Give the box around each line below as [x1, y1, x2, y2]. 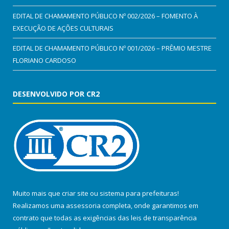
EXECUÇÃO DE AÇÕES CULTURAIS [13, 24, 113, 33]
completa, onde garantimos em [101, 201, 198, 211]
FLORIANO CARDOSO [13, 56, 76, 65]
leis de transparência [131, 213, 197, 223]
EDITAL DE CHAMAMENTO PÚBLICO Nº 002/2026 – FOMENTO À [13, 11, 198, 21]
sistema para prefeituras [100, 189, 177, 198]
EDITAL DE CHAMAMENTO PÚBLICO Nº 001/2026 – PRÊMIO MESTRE [13, 43, 212, 53]
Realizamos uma [13, 201, 66, 211]
